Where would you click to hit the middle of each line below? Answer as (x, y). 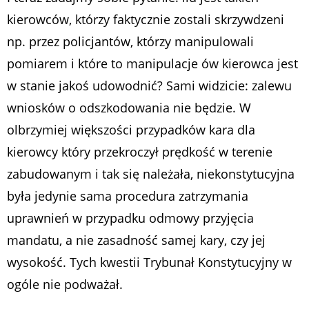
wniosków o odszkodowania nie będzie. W (129, 108)
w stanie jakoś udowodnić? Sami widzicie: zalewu (149, 86)
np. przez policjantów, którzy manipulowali (130, 42)
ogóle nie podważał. (65, 285)
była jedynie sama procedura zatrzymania (128, 196)
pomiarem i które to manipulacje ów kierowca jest (152, 64)
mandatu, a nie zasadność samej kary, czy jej (136, 240)
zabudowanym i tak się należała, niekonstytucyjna (151, 174)
